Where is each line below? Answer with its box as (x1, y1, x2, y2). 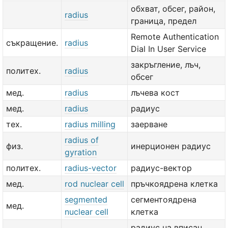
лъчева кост (131, 88, 180, 98)
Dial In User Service (131, 44, 206, 54)
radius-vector (65, 163, 117, 173)
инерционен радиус (131, 141, 211, 151)
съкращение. (6, 38, 58, 48)
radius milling (65, 119, 116, 129)
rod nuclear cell (65, 179, 124, 189)
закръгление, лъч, (131, 60, 201, 70)
